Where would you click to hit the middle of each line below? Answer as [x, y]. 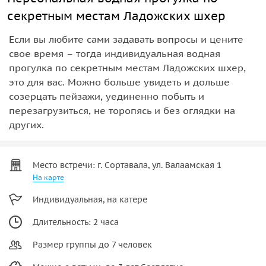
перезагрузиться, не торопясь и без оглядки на [122, 110]
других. [26, 124]
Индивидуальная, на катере [90, 199]
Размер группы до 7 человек [92, 244]
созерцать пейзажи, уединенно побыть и [107, 96]
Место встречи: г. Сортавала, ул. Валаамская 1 [127, 165]
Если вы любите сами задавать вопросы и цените [126, 39]
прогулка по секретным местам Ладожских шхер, [127, 67]
